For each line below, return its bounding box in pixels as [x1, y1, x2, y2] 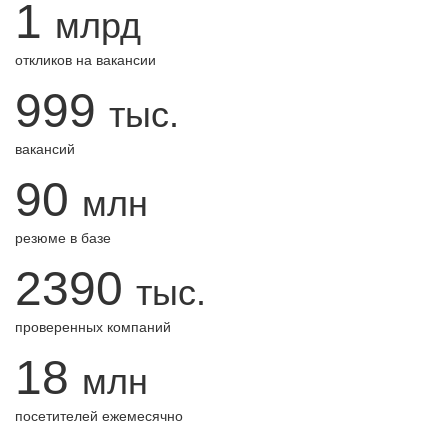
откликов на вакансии [15, 52, 156, 68]
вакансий [15, 141, 75, 157]
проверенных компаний [15, 319, 171, 335]
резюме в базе [15, 230, 111, 246]
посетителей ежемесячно [15, 408, 183, 424]
